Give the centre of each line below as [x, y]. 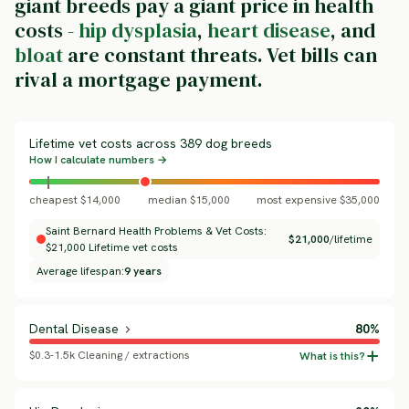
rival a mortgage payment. [139, 79]
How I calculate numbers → [98, 160]
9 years [143, 271]
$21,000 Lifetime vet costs [112, 247]
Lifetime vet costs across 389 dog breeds [151, 143]
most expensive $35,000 [318, 200]
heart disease [269, 30]
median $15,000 [189, 200]
